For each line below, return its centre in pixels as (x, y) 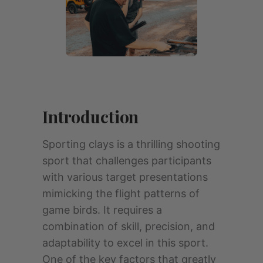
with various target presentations (125, 177)
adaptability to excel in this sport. (125, 242)
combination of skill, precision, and (129, 226)
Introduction (91, 116)
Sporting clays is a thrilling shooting (131, 144)
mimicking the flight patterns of (121, 193)
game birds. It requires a (102, 210)
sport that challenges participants (127, 160)
